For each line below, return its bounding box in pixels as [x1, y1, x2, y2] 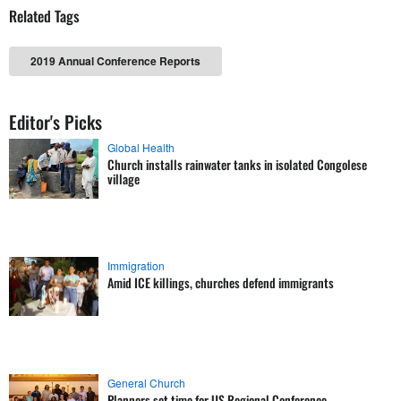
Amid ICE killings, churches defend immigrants [107, 272, 334, 292]
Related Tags [9, 4, 80, 27]
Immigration [107, 257, 165, 273]
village [107, 169, 140, 188]
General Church [107, 375, 185, 390]
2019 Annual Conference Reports [30, 53, 200, 69]
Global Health [107, 140, 175, 155]
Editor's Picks [9, 108, 102, 135]
